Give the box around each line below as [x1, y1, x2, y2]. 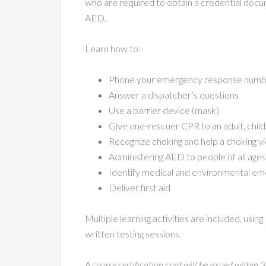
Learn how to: [85, 43, 141, 54]
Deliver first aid [109, 182, 170, 193]
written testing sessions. [85, 228, 181, 239]
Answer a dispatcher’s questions [109, 89, 239, 100]
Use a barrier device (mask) [109, 104, 219, 116]
